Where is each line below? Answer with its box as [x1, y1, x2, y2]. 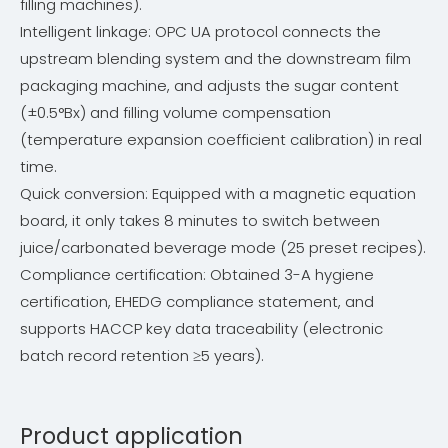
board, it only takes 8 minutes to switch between [20, 210, 380, 232]
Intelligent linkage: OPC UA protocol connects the [20, 21, 381, 43]
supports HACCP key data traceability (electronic [20, 318, 383, 340]
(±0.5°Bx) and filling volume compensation [20, 102, 331, 124]
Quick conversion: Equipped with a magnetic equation [20, 183, 416, 205]
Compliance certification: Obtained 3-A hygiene [20, 264, 374, 286]
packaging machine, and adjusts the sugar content [20, 75, 399, 97]
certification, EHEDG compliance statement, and [20, 291, 374, 313]
